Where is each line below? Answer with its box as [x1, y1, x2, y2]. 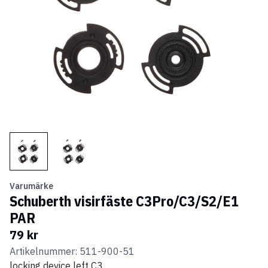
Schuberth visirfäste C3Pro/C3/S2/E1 [10, 191, 239, 211]
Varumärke [10, 181, 53, 192]
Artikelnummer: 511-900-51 [10, 245, 135, 258]
